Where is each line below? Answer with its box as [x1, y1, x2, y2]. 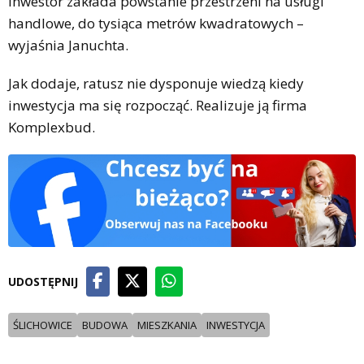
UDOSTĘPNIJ [8, 273, 78, 289]
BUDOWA [82, 317, 128, 332]
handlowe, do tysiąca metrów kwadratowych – [8, 13, 304, 32]
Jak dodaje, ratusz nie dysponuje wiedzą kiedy [8, 73, 304, 93]
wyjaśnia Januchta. [8, 35, 128, 54]
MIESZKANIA [137, 317, 197, 332]
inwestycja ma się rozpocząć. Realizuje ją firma [8, 95, 307, 115]
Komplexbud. [8, 117, 95, 136]
